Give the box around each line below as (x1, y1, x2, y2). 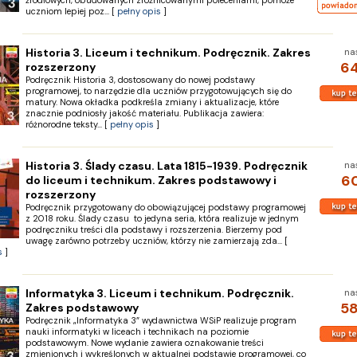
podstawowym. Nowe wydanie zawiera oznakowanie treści (25, 337, 264, 348)
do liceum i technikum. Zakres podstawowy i (25, 173, 277, 187)
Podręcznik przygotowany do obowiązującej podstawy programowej (25, 202, 306, 213)
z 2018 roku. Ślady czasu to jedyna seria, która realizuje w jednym (25, 213, 299, 224)
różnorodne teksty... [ (25, 119, 110, 130)
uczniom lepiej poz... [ (25, 6, 117, 17)
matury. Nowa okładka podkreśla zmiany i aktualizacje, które (25, 96, 279, 108)
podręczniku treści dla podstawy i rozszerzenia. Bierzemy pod (25, 224, 282, 235)
